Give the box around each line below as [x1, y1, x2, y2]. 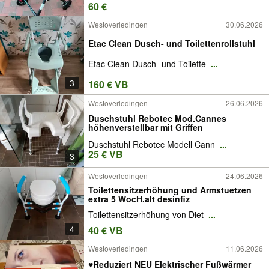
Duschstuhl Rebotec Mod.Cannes [88, 112, 226, 124]
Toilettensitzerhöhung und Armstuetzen [88, 183, 252, 196]
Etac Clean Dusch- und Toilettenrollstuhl [88, 37, 255, 49]
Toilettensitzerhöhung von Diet [88, 208, 206, 221]
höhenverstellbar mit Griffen [88, 121, 203, 133]
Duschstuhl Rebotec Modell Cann [88, 138, 217, 150]
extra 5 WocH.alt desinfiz [88, 192, 190, 205]
